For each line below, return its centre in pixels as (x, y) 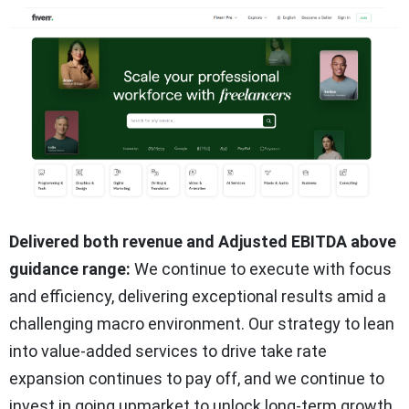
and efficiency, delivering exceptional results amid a (198, 296)
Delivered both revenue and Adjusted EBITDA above (203, 241)
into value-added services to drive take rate (168, 351)
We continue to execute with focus (263, 268)
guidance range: (72, 268)
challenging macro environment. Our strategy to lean (202, 323)
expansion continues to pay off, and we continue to (197, 378)
